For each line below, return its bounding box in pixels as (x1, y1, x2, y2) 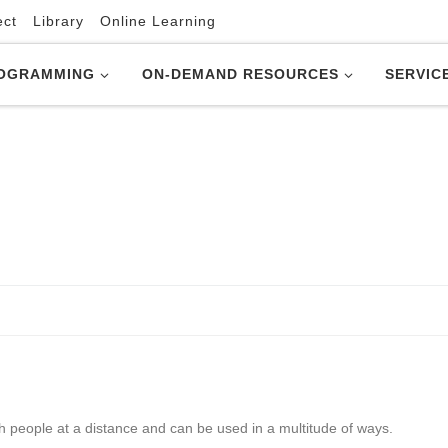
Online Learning (100, 13, 216, 29)
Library (33, 13, 84, 29)
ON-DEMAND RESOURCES (141, 66, 339, 83)
